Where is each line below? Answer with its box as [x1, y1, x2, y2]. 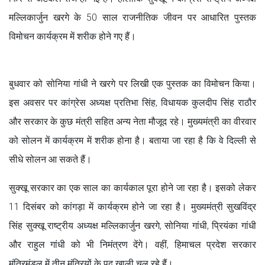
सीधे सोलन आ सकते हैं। [9, 153, 92, 165]
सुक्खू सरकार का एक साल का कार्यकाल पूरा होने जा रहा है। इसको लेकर [9, 182, 256, 193]
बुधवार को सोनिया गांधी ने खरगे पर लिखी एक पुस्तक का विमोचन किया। [9, 77, 256, 89]
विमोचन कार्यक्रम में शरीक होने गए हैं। [9, 30, 138, 42]
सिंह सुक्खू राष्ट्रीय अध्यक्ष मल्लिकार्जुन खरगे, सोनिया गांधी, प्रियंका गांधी [9, 219, 256, 231]
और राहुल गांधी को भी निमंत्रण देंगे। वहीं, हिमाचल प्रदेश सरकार [9, 238, 256, 250]
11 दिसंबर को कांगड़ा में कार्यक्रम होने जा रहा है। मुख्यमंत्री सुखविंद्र [9, 201, 256, 212]
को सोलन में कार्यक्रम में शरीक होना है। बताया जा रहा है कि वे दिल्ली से [9, 134, 256, 146]
